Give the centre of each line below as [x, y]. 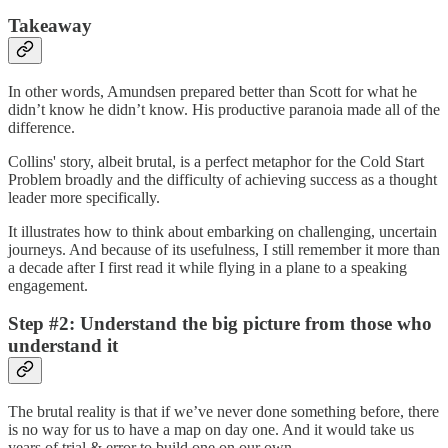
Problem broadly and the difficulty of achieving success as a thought [222, 179]
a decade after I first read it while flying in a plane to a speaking [207, 267]
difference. [41, 127]
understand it [63, 346]
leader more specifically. [84, 197]
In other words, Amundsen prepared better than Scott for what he [212, 91]
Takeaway [50, 26]
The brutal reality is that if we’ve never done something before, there [223, 412]
